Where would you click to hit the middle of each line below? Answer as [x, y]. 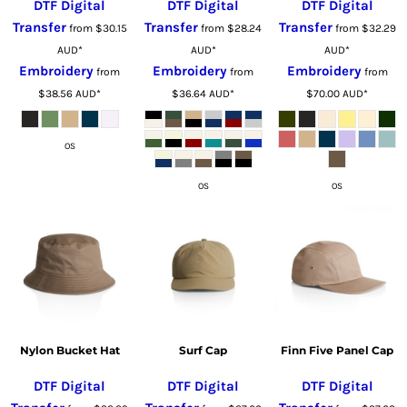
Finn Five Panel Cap [338, 350]
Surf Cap [203, 350]
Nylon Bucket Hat [69, 350]
